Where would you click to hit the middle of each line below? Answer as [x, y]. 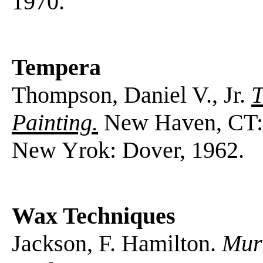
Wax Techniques [94, 215]
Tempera [56, 67]
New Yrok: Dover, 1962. [128, 150]
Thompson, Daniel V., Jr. [131, 95]
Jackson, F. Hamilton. [117, 243]
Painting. [55, 122]
